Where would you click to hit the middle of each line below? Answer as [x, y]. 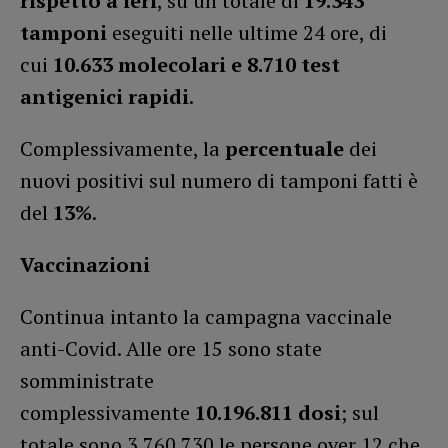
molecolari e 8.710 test [229, 65]
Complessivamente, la [122, 149]
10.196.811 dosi [265, 413]
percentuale [284, 149]
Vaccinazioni [85, 265]
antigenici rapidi [104, 97]
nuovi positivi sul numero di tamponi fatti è [219, 181]
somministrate [87, 381]
